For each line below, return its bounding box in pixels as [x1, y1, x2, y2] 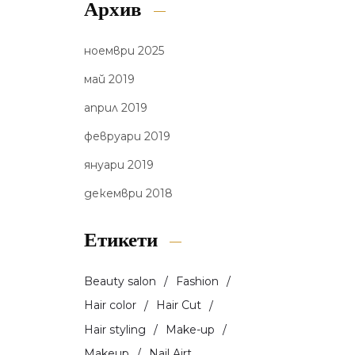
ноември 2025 [84, 44, 164, 58]
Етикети [84, 230, 158, 253]
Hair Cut [156, 298, 201, 313]
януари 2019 [84, 158, 154, 172]
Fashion [176, 274, 219, 288]
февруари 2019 [84, 129, 170, 143]
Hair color [84, 298, 136, 313]
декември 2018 [84, 186, 173, 200]
